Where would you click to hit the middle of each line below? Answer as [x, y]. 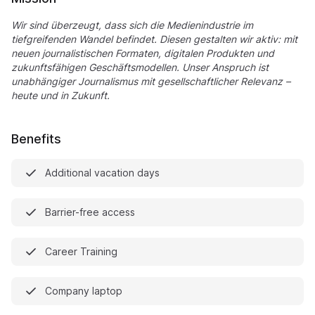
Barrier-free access [90, 212]
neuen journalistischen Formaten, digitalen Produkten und [143, 53]
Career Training [81, 251]
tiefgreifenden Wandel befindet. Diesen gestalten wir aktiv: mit [154, 39]
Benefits [36, 139]
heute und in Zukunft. [60, 95]
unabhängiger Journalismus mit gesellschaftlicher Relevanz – [151, 81]
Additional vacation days [102, 173]
